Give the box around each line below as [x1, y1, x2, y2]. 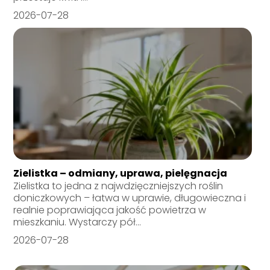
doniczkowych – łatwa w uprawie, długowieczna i [13, 191, 246, 206]
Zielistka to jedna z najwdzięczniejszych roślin [13, 179, 224, 193]
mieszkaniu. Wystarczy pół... [13, 215, 142, 230]
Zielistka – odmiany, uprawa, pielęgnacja [13, 166, 228, 181]
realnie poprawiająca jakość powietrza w [13, 203, 207, 218]
